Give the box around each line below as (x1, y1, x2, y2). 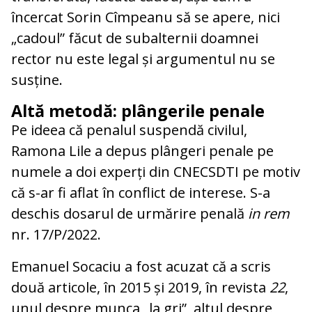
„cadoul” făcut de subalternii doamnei (11, 28, 258, 47)
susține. (11, 70, 63, 89)
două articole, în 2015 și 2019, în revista (11, 277, 270, 297)
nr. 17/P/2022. (11, 224, 101, 244)
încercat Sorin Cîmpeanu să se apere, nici (11, 7, 280, 26)
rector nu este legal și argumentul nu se (11, 49, 275, 68)
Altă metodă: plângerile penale (11, 99, 265, 122)
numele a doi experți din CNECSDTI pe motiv (11, 162, 300, 181)
